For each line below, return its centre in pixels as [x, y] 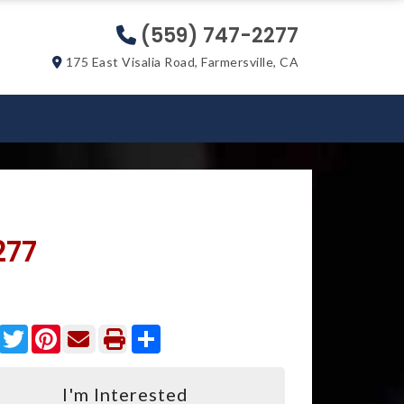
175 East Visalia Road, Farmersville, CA [180, 62]
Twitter [55, 331]
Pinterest [93, 331]
